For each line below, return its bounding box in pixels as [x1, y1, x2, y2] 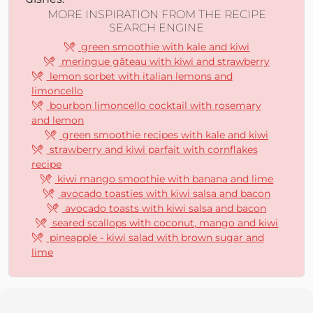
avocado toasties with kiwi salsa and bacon [57, 187, 270, 200]
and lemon [31, 114, 84, 126]
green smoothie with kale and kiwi [78, 41, 250, 53]
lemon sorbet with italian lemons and [46, 70, 233, 82]
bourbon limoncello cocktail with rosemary [46, 99, 261, 112]
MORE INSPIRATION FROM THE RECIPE [47, 8, 266, 21]
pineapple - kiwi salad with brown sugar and [46, 231, 264, 244]
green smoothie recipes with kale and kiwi [59, 129, 269, 141]
